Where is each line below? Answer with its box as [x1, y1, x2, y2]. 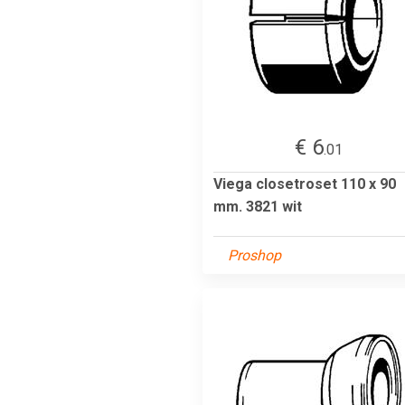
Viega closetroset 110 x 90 [213, 174, 396, 193]
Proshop [228, 246, 281, 264]
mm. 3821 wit [213, 197, 302, 215]
